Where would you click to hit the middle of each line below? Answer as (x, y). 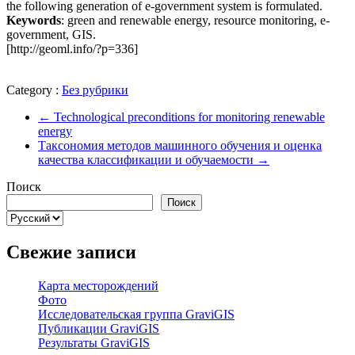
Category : (34, 90)
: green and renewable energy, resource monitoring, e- (195, 20)
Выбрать (29, 216)
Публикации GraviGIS (99, 328)
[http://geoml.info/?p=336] (72, 48)
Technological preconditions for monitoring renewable (188, 116)
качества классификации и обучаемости (147, 159)
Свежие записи (71, 252)
